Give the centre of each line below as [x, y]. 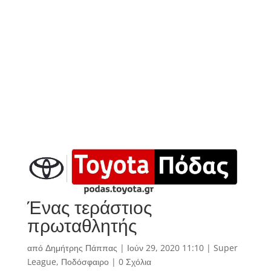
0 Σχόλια [135, 262]
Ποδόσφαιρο [85, 262]
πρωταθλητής [82, 226]
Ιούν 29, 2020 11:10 [165, 248]
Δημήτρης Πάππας [81, 248]
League [41, 262]
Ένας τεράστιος [89, 207]
